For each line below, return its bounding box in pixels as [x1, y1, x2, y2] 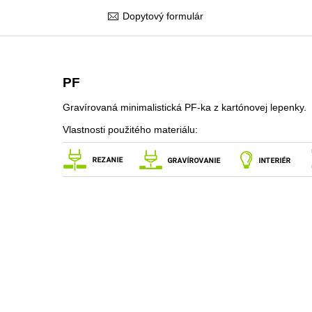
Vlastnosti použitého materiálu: [62, 124, 198, 135]
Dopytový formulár [123, 10, 203, 22]
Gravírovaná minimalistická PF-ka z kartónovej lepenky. [62, 102, 306, 113]
